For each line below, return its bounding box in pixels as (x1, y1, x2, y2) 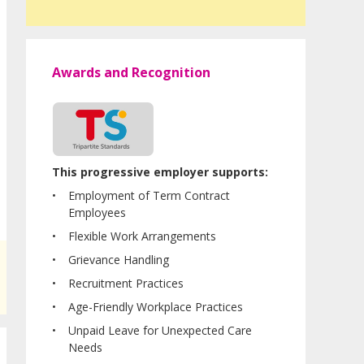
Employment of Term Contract (68, 187, 230, 203)
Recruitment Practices (68, 275, 184, 291)
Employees (68, 204, 126, 220)
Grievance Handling (68, 251, 169, 267)
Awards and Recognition (52, 63, 210, 82)
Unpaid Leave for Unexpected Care (68, 322, 252, 338)
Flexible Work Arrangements (68, 227, 216, 244)
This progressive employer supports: (52, 163, 268, 180)
